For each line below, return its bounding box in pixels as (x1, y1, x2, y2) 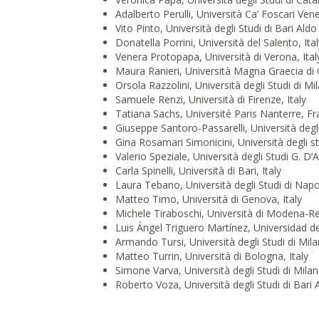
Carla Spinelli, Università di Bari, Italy (115, 164, 281, 178)
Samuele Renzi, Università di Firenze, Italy (115, 93, 306, 107)
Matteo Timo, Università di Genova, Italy (115, 192, 302, 206)
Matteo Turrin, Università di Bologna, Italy (115, 249, 308, 263)
